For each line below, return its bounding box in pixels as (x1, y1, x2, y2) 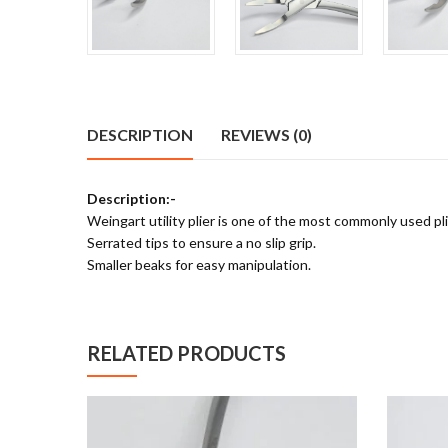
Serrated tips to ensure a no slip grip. (87, 233, 316, 251)
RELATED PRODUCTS (87, 340, 286, 365)
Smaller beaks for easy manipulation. (87, 255, 311, 273)
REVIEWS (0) (221, 124, 312, 144)
